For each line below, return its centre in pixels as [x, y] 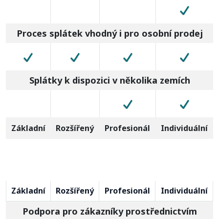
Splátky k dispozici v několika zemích [109, 80]
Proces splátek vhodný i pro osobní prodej [109, 33]
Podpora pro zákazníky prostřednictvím [109, 211]
